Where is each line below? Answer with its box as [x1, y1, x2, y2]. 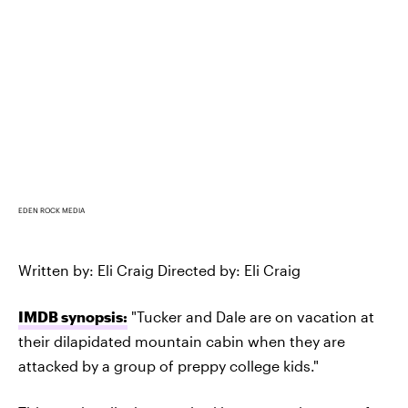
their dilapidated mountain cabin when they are [18, 332, 345, 350]
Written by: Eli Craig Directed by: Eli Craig [18, 261, 301, 279]
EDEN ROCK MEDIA [18, 206, 85, 215]
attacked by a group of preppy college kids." [18, 357, 319, 374]
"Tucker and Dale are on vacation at [127, 308, 374, 325]
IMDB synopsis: [18, 308, 127, 325]
